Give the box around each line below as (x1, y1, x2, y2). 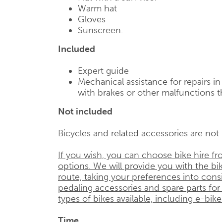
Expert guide (78, 65, 129, 76)
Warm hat (78, 3, 117, 14)
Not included (58, 106, 112, 117)
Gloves (78, 14, 106, 25)
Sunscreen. (78, 25, 123, 36)
